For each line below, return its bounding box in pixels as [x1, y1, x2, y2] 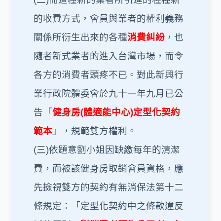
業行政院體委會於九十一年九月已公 [34, 88, 184, 99]
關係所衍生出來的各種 [34, 32, 127, 42]
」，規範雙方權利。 [52, 126, 137, 136]
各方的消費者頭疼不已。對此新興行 [34, 70, 184, 80]
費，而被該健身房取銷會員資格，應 [34, 163, 184, 174]
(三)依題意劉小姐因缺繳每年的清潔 [34, 145, 180, 155]
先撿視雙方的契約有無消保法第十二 [34, 182, 184, 192]
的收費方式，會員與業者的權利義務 [34, 13, 184, 24]
